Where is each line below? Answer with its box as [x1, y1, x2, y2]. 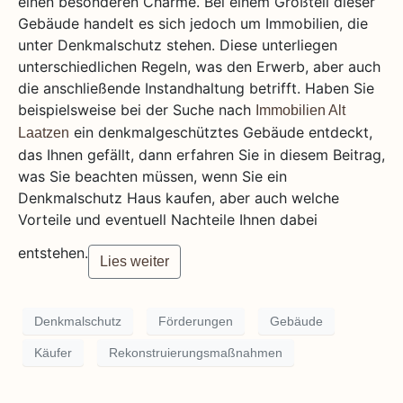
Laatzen [18, 125, 69, 141]
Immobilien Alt [255, 103, 345, 119]
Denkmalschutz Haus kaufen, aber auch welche [18, 189, 339, 208]
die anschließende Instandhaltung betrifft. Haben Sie [18, 79, 374, 98]
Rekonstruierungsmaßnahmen [109, 345, 282, 360]
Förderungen [158, 313, 233, 328]
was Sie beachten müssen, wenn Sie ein [18, 167, 287, 186]
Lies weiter [100, 254, 169, 270]
